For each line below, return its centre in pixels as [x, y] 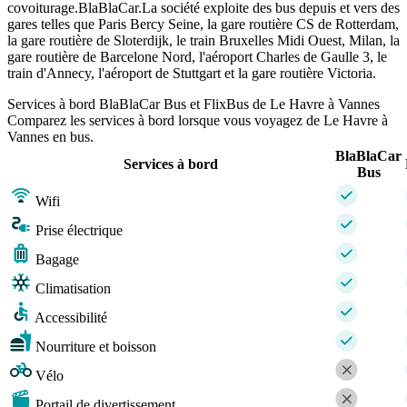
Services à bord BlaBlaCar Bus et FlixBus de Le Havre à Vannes [194, 104]
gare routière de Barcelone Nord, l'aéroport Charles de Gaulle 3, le [197, 56]
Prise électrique [79, 230]
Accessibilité [71, 317]
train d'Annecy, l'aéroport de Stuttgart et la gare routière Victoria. [192, 73]
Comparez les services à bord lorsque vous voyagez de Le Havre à [198, 120]
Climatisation [73, 288]
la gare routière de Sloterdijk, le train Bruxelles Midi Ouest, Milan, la [203, 40]
